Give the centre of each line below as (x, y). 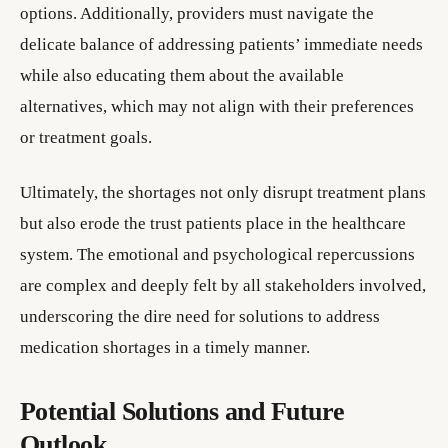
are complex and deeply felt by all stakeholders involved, (223, 285)
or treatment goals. (86, 137)
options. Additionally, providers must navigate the (197, 13)
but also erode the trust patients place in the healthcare (213, 223)
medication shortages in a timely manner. (165, 347)
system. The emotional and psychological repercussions (217, 254)
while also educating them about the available (182, 75)
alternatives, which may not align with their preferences (217, 106)
